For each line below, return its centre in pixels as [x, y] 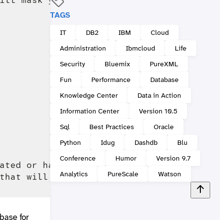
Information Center [90, 111]
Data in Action [159, 95]
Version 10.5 [158, 111]
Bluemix [117, 64]
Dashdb [146, 142]
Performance [111, 79]
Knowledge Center [89, 95]
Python [70, 142]
